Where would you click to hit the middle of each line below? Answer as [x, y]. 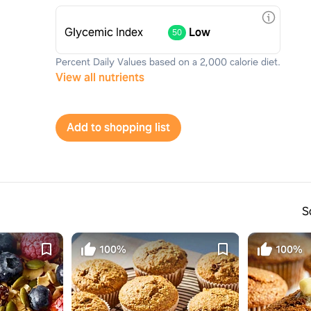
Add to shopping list [137, 127]
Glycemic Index [104, 32]
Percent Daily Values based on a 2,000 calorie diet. [168, 62]
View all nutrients [100, 77]
